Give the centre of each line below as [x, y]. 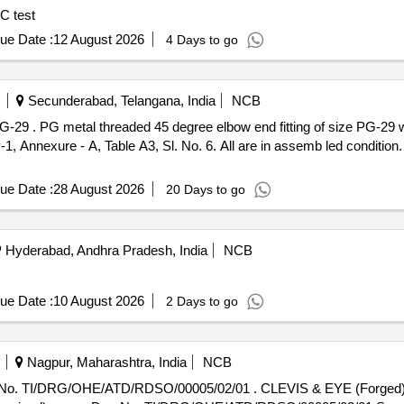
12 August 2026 [98, 39]
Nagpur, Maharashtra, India [105, 362]
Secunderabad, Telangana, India [119, 101]
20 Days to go [205, 189]
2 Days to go [202, 301]
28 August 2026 [98, 189]
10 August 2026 [98, 301]
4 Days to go [202, 40]
